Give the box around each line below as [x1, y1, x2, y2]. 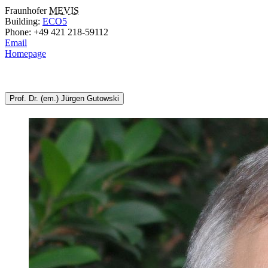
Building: [5, 16, 42, 26]
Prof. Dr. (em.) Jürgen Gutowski [10, 94, 119, 103]
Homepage [5, 48, 46, 59]
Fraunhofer [5, 5, 49, 16]
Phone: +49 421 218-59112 [5, 26, 108, 37]
